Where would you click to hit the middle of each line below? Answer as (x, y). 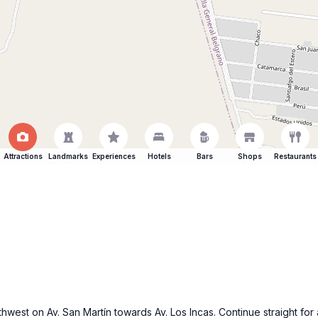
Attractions (23, 156)
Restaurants (295, 156)
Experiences (114, 156)
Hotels (159, 156)
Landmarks (68, 156)
